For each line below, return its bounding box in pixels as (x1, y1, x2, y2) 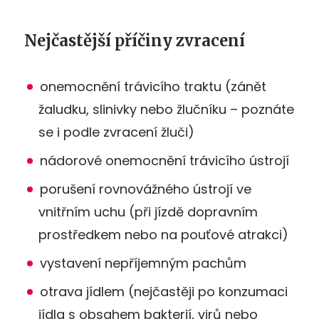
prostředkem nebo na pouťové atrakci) (38, 225, 288, 244)
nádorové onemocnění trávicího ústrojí (40, 151, 289, 169)
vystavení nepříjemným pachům (40, 253, 246, 272)
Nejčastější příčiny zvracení (24, 30, 245, 51)
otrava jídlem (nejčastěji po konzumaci (40, 282, 288, 300)
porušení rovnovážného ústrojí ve (40, 179, 251, 198)
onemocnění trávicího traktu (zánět (40, 77, 266, 95)
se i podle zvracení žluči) (38, 122, 194, 141)
